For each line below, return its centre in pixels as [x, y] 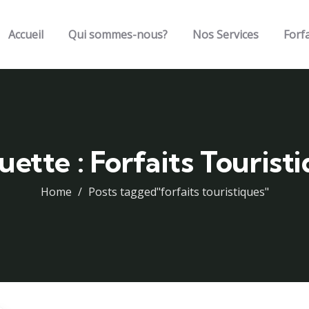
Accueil [26, 34]
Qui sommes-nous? [118, 34]
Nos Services [226, 34]
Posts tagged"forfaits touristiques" [178, 192]
